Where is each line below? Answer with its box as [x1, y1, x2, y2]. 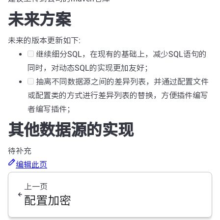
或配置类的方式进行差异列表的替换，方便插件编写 [27, 90, 208, 100]
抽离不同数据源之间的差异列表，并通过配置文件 [34, 77, 209, 86]
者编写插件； [27, 104, 75, 114]
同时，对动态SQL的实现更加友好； [27, 63, 152, 73]
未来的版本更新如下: [8, 35, 81, 45]
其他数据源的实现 [8, 120, 134, 139]
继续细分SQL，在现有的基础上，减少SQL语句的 [34, 49, 207, 59]
